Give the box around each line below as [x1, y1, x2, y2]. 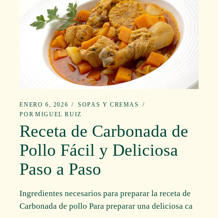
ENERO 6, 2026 [19, 101, 69, 109]
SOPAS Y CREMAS [78, 101, 139, 109]
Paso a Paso [19, 160, 102, 179]
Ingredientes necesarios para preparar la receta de [19, 188, 191, 198]
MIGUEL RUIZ [35, 111, 82, 118]
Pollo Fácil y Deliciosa [19, 141, 179, 160]
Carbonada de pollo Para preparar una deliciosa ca [19, 201, 193, 211]
